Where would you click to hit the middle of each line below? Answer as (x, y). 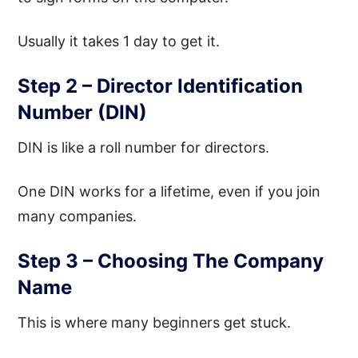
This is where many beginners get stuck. (155, 322)
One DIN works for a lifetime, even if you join (169, 191)
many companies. (78, 216)
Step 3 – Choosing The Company (171, 261)
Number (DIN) (83, 112)
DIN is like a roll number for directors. (144, 147)
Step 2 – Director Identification (161, 86)
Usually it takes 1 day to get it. (119, 41)
